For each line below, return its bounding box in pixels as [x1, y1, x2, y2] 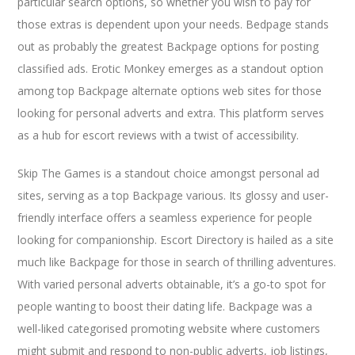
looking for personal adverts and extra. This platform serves [17, 105, 325, 120]
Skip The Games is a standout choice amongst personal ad [17, 165, 320, 181]
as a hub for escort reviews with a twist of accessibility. [17, 127, 300, 143]
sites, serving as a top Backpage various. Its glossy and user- [17, 187, 330, 203]
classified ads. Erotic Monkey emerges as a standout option [17, 60, 324, 76]
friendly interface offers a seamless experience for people [17, 209, 313, 225]
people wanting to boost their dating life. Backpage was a [17, 298, 313, 314]
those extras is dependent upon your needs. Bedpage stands [17, 16, 330, 32]
